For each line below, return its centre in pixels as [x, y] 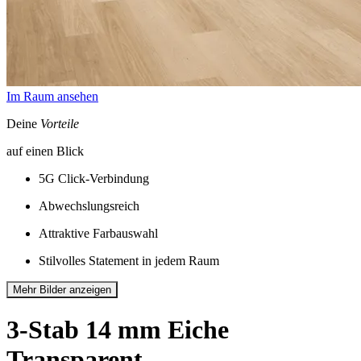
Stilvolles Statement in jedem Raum [129, 261]
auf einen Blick [45, 151]
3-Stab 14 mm [84, 330]
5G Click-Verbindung [94, 178]
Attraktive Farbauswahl [98, 233]
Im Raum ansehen [52, 96]
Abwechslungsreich [89, 206]
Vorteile [60, 124]
